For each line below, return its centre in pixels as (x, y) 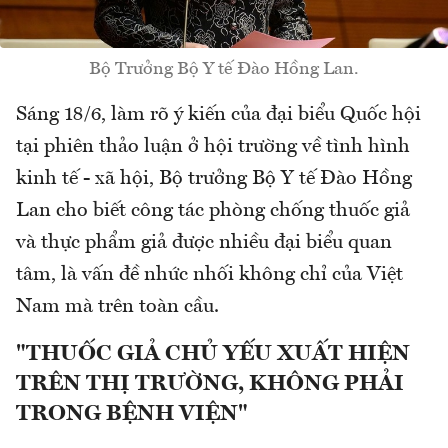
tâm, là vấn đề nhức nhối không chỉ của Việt (209, 274)
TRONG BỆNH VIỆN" (132, 413)
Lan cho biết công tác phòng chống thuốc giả (213, 210)
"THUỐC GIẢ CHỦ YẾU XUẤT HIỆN (213, 353)
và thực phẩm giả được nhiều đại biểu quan (204, 242)
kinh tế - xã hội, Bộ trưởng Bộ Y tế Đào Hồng (214, 178)
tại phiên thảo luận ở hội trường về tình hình (213, 146)
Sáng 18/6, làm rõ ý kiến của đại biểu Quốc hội (218, 114)
